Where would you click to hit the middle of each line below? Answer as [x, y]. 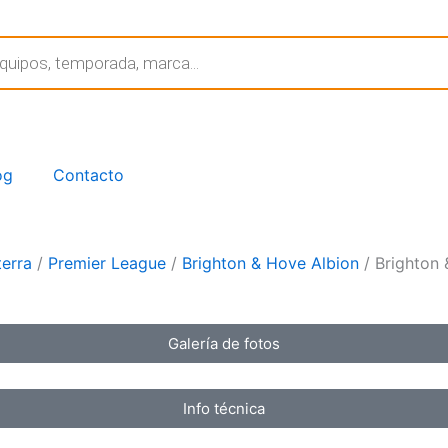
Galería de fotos [224, 343]
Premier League [107, 263]
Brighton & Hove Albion [270, 263]
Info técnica [224, 408]
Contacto [88, 175]
